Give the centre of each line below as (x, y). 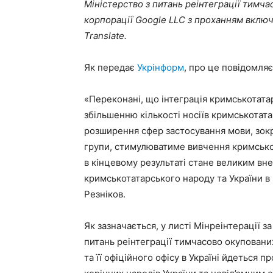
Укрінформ (161, 67)
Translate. (105, 36)
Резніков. (105, 194)
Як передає (111, 67)
